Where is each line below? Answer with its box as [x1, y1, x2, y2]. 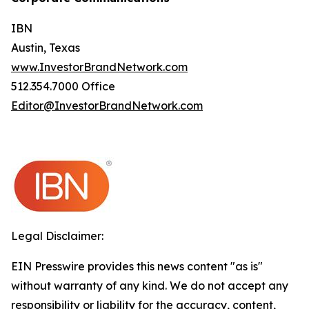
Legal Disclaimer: [11, 229, 103, 243]
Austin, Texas [11, 41, 80, 54]
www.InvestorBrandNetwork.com [11, 60, 188, 74]
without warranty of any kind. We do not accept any [11, 279, 288, 292]
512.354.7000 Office [11, 79, 115, 93]
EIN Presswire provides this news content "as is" [11, 259, 263, 273]
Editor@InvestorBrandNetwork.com [11, 99, 203, 112]
